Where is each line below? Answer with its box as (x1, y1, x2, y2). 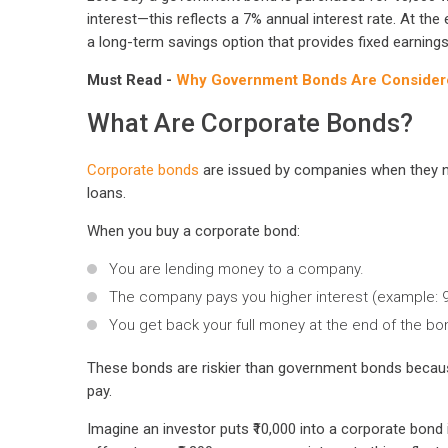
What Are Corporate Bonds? (87, 108, 413, 139)
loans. (87, 184, 126, 203)
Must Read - (87, 71, 176, 90)
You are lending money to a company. (109, 260, 364, 279)
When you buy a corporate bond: (87, 222, 300, 241)
